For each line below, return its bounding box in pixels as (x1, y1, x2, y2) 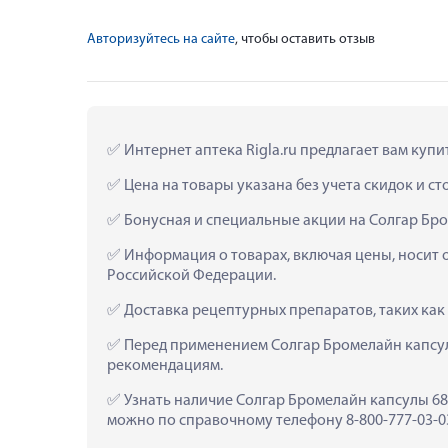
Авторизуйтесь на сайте (87, 31, 235, 47)
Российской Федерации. (107, 267, 276, 284)
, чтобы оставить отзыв (235, 31, 375, 47)
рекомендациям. (107, 357, 223, 374)
